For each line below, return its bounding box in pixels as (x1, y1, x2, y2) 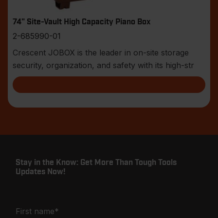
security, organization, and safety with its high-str (13, 60, 194, 71)
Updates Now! (16, 167, 65, 176)
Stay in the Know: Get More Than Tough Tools (16, 158, 177, 166)
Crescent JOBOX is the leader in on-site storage (13, 48, 189, 58)
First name (16, 206, 54, 216)
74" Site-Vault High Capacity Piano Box (13, 18, 151, 26)
